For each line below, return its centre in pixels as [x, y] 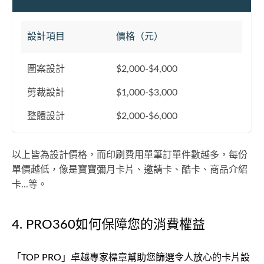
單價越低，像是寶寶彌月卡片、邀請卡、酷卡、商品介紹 [130, 170]
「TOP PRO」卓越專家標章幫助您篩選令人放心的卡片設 [131, 258]
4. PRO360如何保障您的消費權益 [108, 225]
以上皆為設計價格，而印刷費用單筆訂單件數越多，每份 [130, 155]
